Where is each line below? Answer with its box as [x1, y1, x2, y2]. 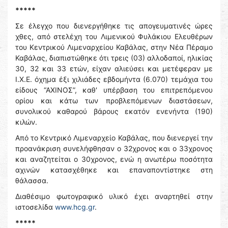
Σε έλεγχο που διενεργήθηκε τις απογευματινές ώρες [15, 21, 213, 30]
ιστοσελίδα [15, 203, 55, 211]
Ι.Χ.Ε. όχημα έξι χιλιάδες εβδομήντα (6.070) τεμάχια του [15, 75, 213, 83]
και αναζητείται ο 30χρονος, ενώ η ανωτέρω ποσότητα [15, 155, 213, 163]
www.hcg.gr [55, 203, 95, 211]
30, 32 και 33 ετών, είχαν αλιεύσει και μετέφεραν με [15, 64, 213, 73]
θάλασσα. [15, 176, 48, 185]
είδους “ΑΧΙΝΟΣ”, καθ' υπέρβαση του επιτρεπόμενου [15, 85, 213, 94]
